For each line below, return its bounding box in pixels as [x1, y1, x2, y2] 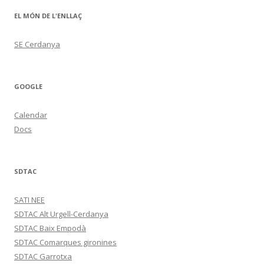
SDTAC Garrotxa [14, 251, 72, 262]
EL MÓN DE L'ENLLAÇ [14, 11, 82, 20]
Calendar [14, 110, 47, 120]
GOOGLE [14, 82, 42, 91]
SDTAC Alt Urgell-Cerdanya [14, 209, 108, 219]
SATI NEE [14, 194, 45, 205]
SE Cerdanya [14, 39, 60, 49]
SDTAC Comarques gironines [14, 237, 117, 247]
